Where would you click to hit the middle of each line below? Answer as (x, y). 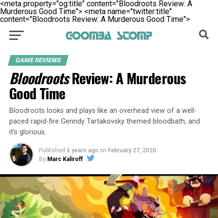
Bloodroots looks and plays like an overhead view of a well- (103, 111)
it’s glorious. (27, 132)
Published (52, 150)
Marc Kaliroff (65, 159)
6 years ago (82, 150)
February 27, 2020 (132, 150)
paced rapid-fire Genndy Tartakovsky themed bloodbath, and (104, 121)
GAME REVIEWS (38, 60)
